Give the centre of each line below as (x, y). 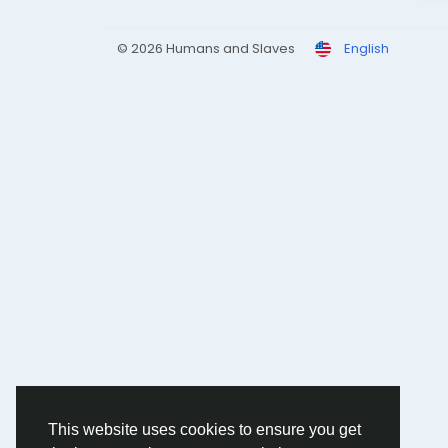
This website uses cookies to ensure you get (204, 430)
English (366, 48)
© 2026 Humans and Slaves (206, 48)
